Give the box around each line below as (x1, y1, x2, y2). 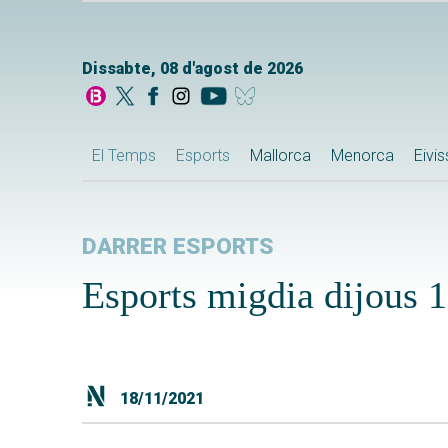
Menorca (331, 146, 394, 166)
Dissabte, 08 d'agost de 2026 (82, 59, 303, 79)
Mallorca (250, 146, 311, 166)
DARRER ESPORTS (82, 233, 274, 261)
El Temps (92, 146, 156, 166)
